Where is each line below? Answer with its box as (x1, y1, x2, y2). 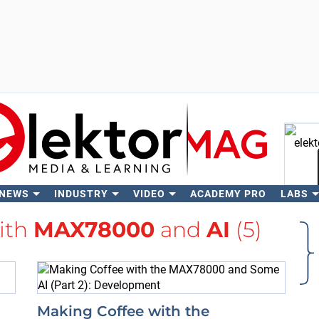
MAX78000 (33, 216, 155, 243)
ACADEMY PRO (189, 188, 266, 199)
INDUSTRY (53, 188, 108, 199)
